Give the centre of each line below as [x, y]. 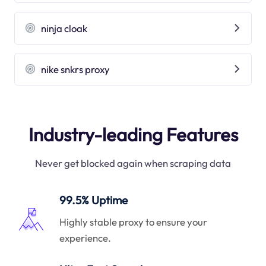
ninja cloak [64, 28]
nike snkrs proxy [76, 69]
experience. [85, 237]
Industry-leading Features [133, 134]
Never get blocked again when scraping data [133, 163]
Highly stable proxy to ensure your [134, 221]
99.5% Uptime [94, 200]
